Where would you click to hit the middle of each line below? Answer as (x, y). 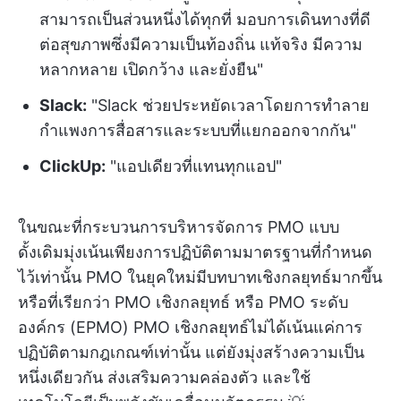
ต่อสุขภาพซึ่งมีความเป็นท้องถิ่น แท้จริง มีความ (201, 44)
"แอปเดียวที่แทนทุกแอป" (194, 166)
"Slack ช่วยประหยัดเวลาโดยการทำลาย (228, 105)
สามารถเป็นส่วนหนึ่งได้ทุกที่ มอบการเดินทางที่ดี (205, 19)
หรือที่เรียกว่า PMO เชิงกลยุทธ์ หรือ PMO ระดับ (183, 302)
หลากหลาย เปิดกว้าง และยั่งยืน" (151, 69)
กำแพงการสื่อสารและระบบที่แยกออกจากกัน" (198, 130)
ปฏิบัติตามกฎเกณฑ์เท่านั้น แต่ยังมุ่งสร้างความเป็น (191, 352)
